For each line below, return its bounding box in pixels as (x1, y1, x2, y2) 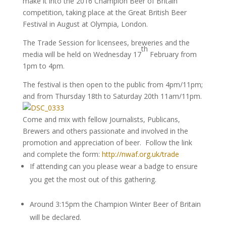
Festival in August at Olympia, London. (22, 19, 148, 29)
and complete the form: (22, 149, 102, 159)
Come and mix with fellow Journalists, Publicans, (22, 115, 180, 124)
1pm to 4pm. (22, 61, 65, 71)
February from (147, 49, 197, 59)
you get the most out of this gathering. (29, 175, 156, 184)
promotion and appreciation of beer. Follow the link (22, 138, 192, 147)
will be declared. (29, 212, 81, 222)
